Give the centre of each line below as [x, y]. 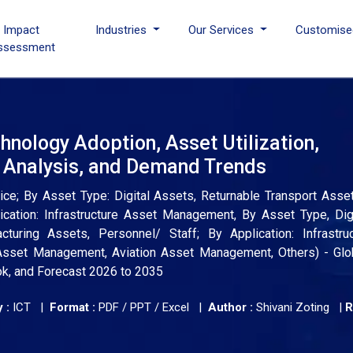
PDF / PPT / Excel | [152, 307]
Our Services [223, 30]
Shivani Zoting [293, 307]
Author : [230, 307]
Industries [123, 30]
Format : [72, 307]
